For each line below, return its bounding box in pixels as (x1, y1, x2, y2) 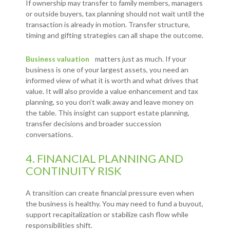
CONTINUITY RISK (26, 164, 122, 178)
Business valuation (26, 54, 89, 64)
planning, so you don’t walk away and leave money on (26, 98, 194, 107)
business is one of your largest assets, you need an (26, 65, 188, 74)
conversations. (26, 130, 73, 139)
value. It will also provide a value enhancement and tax (26, 87, 198, 96)
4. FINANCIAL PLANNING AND (26, 151, 183, 166)
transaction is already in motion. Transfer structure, (26, 20, 190, 29)
